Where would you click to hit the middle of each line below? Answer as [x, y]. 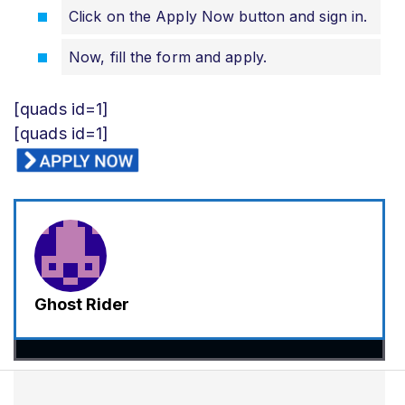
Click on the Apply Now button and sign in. [218, 16]
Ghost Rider [82, 304]
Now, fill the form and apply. [168, 57]
